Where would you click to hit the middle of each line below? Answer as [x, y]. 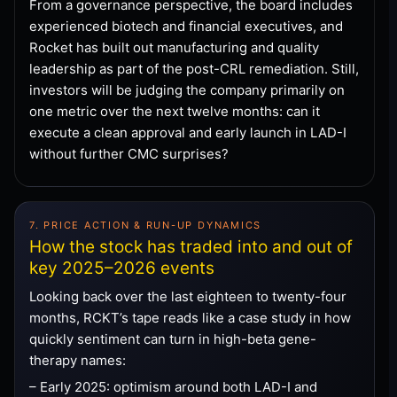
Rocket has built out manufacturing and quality [174, 47]
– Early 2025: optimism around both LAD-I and [173, 386]
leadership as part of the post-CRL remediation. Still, [194, 68]
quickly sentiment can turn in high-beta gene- [173, 339]
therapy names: [78, 360]
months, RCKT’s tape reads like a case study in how [190, 317]
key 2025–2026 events [122, 268]
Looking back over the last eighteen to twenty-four [188, 296]
